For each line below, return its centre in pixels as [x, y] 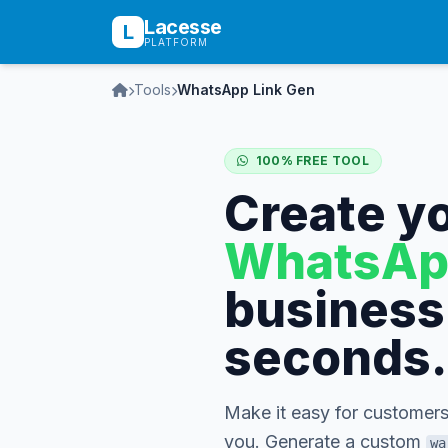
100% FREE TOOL [310, 160]
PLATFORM [176, 42]
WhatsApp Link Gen [246, 89]
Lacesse [183, 27]
